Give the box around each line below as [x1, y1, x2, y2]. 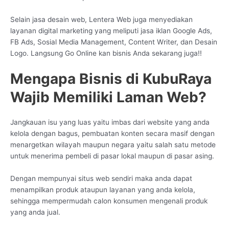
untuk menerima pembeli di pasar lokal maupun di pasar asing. [10, 152, 214, 161]
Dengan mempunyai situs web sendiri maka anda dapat [10, 174, 192, 183]
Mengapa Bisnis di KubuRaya [10, 70, 212, 88]
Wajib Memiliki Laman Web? [10, 88, 207, 106]
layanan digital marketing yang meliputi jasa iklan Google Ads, [10, 26, 212, 35]
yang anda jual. [10, 208, 60, 217]
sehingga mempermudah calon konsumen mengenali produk [10, 197, 208, 205]
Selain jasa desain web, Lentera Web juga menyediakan [10, 15, 193, 24]
